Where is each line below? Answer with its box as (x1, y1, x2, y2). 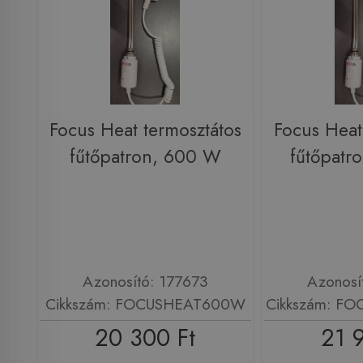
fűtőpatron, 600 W (69, 143, 221, 170)
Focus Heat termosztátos (49, 116, 241, 143)
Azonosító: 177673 (83, 270, 207, 293)
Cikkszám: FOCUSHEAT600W (45, 293, 246, 316)
